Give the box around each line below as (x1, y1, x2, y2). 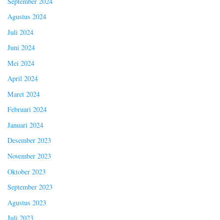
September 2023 (7, 182, 53, 192)
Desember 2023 (7, 136, 51, 145)
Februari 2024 (7, 105, 47, 114)
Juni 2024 (7, 43, 35, 53)
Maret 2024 (7, 89, 40, 99)
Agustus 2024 (7, 12, 46, 22)
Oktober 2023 (7, 166, 46, 176)
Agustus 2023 (7, 197, 46, 207)
